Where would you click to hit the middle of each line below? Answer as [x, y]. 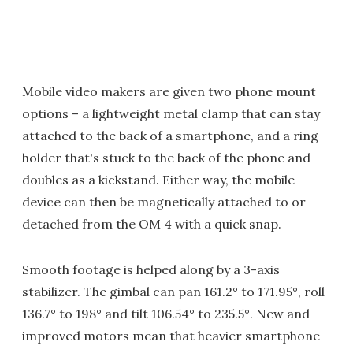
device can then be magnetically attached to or [164, 202]
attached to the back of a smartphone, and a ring [170, 136]
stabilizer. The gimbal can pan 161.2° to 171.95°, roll [173, 292]
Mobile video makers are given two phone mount [169, 92]
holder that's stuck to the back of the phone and [166, 158]
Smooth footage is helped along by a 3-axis [151, 270]
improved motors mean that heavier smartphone [171, 336]
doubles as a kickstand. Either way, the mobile [158, 180]
